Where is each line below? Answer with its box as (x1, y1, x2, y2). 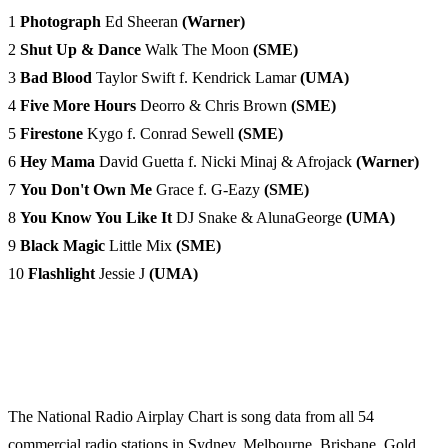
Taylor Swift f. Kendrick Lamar (96, 69, 300, 87)
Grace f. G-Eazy (156, 181, 264, 199)
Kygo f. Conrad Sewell (87, 125, 238, 143)
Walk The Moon (145, 41, 253, 59)
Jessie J (99, 265, 149, 283)
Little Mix (109, 237, 176, 255)
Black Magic (20, 237, 109, 255)
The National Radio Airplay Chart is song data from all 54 (8, 408, 374, 426)
